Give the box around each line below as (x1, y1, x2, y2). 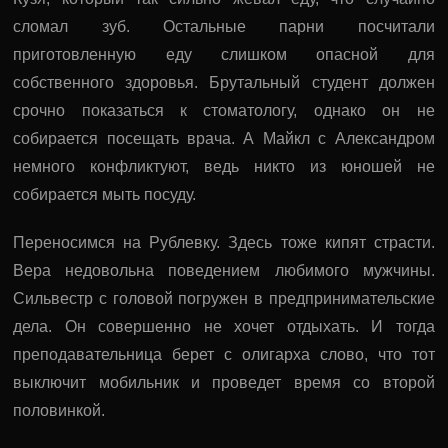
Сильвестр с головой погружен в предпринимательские (13, 289, 435, 307)
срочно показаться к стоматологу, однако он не (13, 101, 435, 119)
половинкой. (13, 401, 106, 419)
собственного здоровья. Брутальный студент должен (13, 73, 435, 91)
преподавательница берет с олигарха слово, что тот (13, 345, 435, 363)
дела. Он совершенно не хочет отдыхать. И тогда (13, 317, 435, 335)
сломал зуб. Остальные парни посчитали (13, 17, 435, 35)
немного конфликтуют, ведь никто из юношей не (13, 157, 435, 175)
